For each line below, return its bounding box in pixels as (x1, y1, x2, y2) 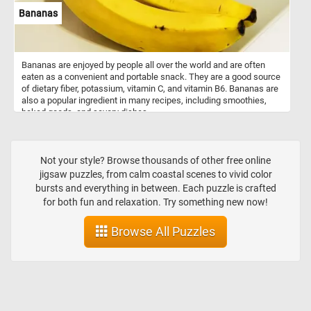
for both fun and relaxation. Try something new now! (43, 196, 268, 208)
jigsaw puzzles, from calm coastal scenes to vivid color (39, 169, 272, 180)
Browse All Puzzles (108, 224, 215, 239)
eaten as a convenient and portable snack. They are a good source (22, 71, 280, 82)
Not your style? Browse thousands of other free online (40, 155, 271, 167)
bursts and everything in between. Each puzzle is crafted (35, 183, 276, 194)
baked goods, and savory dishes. (22, 106, 149, 117)
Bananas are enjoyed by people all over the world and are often (22, 59, 265, 70)
